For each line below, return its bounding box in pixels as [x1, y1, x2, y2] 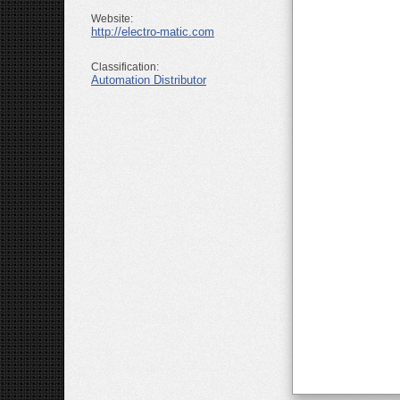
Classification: [91, 61, 159, 74]
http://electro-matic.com [91, 25, 214, 39]
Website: [91, 12, 133, 26]
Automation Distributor [91, 73, 206, 87]
